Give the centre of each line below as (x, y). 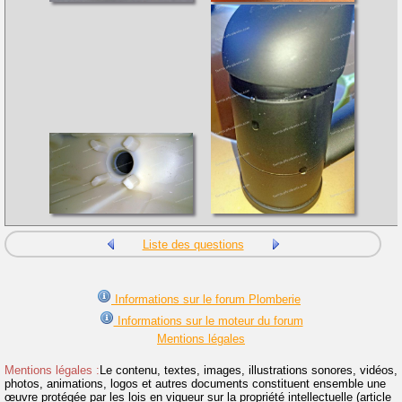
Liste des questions (193, 244)
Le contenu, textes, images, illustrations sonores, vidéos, (249, 370)
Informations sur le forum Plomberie (206, 299)
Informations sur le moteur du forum (208, 320)
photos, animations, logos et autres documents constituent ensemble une (195, 383)
